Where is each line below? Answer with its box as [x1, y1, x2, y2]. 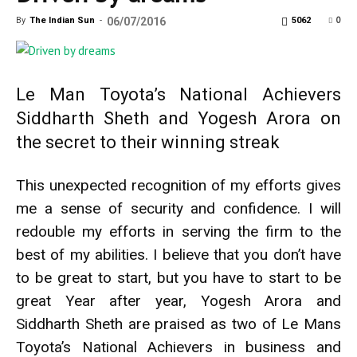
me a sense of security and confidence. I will [16, 199, 341, 218]
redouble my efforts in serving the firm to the [16, 222, 341, 241]
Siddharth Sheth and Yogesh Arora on [16, 108, 341, 128]
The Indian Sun [29, 15, 95, 25]
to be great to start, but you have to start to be [16, 269, 341, 287]
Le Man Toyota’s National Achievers [16, 84, 341, 104]
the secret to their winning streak [16, 132, 280, 152]
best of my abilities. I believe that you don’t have [16, 245, 341, 264]
